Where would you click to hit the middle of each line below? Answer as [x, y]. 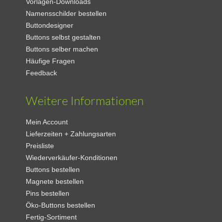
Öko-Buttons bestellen [61, 205]
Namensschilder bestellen [66, 14]
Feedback [42, 73]
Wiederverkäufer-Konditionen [72, 158]
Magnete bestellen [55, 182]
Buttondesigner [50, 26]
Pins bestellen [48, 194]
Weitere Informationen [85, 101]
